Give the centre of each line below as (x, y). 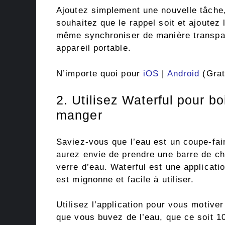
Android (183, 73)
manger (79, 115)
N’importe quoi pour (100, 73)
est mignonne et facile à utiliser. (125, 179)
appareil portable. (94, 48)
